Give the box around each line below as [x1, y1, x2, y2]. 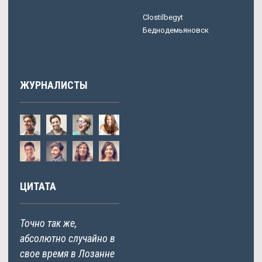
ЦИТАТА [20, 180, 56, 192]
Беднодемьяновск [143, 25, 209, 35]
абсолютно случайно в [20, 232, 115, 244]
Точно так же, [20, 216, 77, 229]
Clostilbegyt [143, 12, 183, 22]
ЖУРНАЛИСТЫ [20, 78, 88, 91]
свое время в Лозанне [20, 247, 115, 260]
